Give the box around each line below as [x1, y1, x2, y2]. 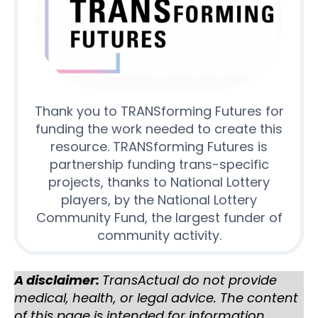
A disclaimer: [14, 270, 102, 289]
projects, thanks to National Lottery [48, 173, 270, 192]
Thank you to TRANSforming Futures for [34, 102, 284, 121]
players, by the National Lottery [61, 191, 257, 209]
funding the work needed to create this [35, 120, 283, 138]
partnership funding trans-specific [49, 155, 269, 174]
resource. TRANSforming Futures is [50, 138, 268, 156]
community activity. [97, 226, 221, 245]
